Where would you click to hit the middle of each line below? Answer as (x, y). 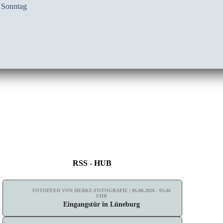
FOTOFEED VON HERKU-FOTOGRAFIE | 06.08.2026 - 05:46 (102, 190)
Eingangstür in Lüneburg (102, 204)
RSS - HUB (92, 163)
